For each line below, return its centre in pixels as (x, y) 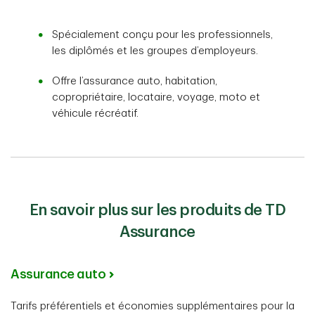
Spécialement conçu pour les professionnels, (163, 35)
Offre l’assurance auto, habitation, (135, 82)
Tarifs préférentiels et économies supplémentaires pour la (153, 307)
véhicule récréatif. (96, 114)
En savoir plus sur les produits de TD (157, 211)
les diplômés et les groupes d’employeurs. (157, 51)
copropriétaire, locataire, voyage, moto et (156, 98)
